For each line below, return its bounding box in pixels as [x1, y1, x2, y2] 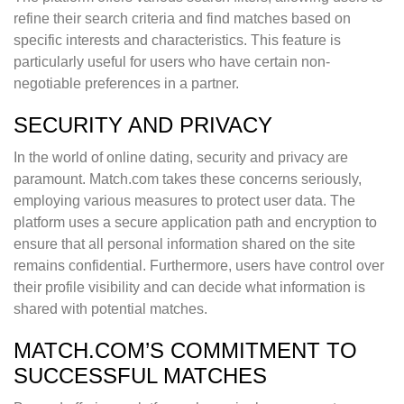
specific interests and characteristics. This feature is [14, 32, 341, 49]
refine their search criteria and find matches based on [14, 11, 351, 27]
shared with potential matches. [14, 301, 207, 317]
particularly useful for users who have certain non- [14, 54, 330, 70]
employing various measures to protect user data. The [14, 193, 355, 209]
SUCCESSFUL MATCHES [14, 363, 267, 389]
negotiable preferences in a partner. [14, 76, 239, 92]
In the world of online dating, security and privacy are [14, 150, 348, 166]
